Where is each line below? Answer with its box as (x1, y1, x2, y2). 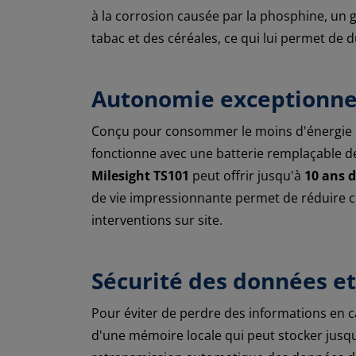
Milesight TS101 (91, 166, 189, 184)
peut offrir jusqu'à (189, 166, 304, 184)
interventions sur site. (91, 211, 222, 229)
